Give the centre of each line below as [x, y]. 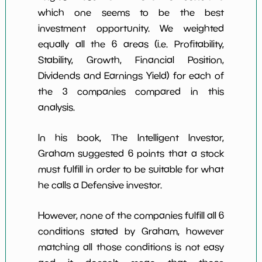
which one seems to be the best [131, 13]
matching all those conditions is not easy [131, 247]
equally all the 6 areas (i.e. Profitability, [131, 44]
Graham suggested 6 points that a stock [131, 154]
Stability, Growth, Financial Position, [131, 60]
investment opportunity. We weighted [131, 28]
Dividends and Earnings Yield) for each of [131, 76]
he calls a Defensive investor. [100, 185]
